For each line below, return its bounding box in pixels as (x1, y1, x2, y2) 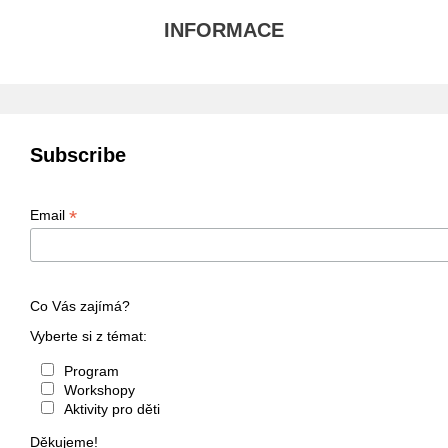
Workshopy (63, 382, 135, 399)
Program (63, 363, 119, 380)
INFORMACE (164, 19, 284, 41)
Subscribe (30, 144, 126, 166)
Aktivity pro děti (63, 401, 160, 418)
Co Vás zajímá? (30, 298, 130, 315)
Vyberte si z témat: (30, 328, 147, 345)
